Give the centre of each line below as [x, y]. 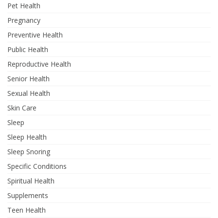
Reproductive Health [39, 64]
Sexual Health [29, 93]
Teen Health [27, 210]
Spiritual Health [31, 181]
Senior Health [28, 79]
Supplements [28, 196]
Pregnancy [24, 20]
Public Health [28, 50]
